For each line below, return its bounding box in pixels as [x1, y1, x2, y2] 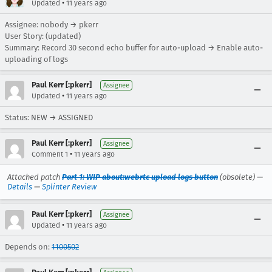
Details [7, 182, 32, 191]
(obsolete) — [218, 172, 263, 182]
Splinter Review [42, 182, 97, 191]
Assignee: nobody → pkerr [5, 20, 98, 29]
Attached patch [7, 172, 62, 182]
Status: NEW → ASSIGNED [5, 113, 93, 122]
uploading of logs [5, 55, 68, 64]
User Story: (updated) [5, 32, 81, 41]
